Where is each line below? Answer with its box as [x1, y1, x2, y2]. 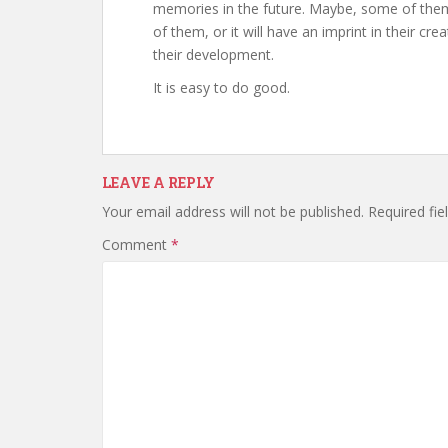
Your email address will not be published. [102, 201, 364, 221]
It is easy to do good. [153, 77, 290, 97]
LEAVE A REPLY [102, 172, 215, 192]
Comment [102, 234, 171, 254]
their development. [153, 44, 274, 64]
